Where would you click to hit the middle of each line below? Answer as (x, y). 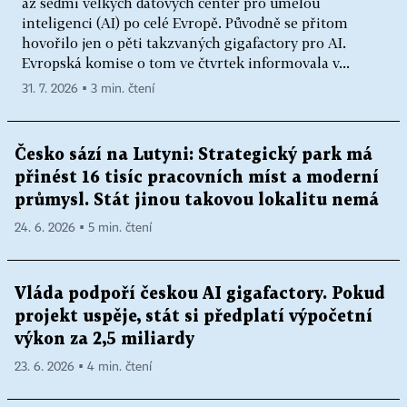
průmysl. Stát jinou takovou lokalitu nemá (197, 200)
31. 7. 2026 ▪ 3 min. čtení (88, 89)
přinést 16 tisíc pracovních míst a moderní (197, 178)
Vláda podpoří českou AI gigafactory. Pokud (200, 294)
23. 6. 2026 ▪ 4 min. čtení (83, 367)
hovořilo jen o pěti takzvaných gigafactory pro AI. (184, 43)
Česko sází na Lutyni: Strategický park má (194, 155)
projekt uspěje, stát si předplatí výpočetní (194, 317)
